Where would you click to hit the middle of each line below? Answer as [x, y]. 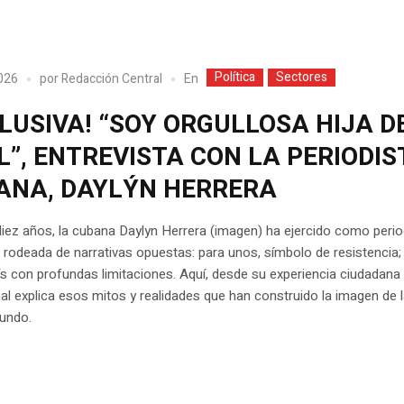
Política [235, 77]
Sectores [302, 77]
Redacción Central [112, 79]
